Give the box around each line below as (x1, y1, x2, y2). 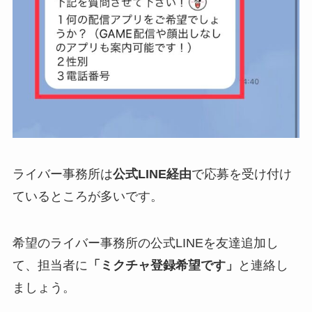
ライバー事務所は (12, 166, 113, 181)
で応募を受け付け (191, 166, 292, 181)
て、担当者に (12, 258, 88, 273)
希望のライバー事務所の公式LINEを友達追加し (12, 236, 279, 251)
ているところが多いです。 (12, 189, 163, 203)
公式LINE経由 (112, 166, 192, 181)
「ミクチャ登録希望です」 (87, 258, 238, 273)
